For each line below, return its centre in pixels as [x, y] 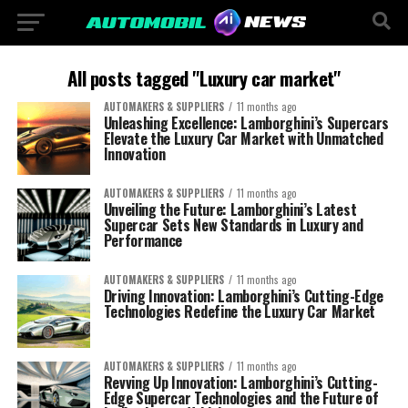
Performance [143, 240]
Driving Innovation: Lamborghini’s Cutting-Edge [243, 296]
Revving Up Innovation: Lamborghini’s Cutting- [240, 382]
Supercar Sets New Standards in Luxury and [233, 225]
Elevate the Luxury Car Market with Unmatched [243, 138]
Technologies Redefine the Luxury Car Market [239, 311]
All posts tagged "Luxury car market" [204, 78]
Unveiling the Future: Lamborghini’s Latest [230, 209]
